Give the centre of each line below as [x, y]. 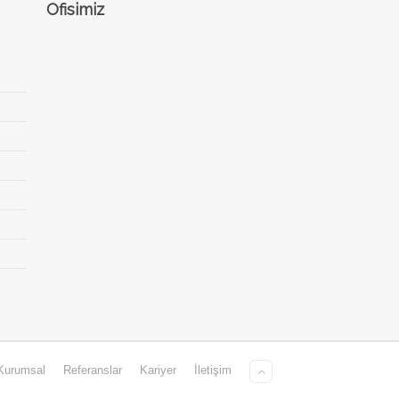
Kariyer [158, 370]
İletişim [213, 370]
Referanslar [93, 370]
